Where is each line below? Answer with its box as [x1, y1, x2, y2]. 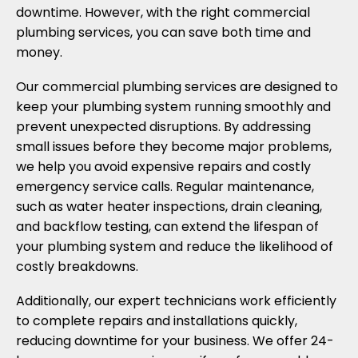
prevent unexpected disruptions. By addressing [16, 117, 311, 136]
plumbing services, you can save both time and [16, 23, 311, 42]
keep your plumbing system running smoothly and [16, 97, 331, 116]
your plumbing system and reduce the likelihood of [16, 237, 333, 256]
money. [16, 43, 62, 62]
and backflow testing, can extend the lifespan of [16, 217, 319, 236]
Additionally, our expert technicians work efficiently [16, 292, 336, 310]
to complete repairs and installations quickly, [16, 312, 297, 330]
